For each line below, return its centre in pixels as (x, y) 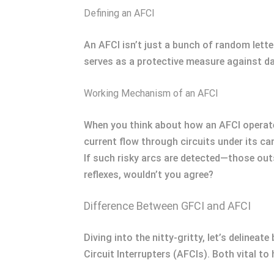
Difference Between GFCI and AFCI (167, 206)
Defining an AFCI (119, 13)
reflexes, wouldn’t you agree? (149, 175)
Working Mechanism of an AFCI (151, 93)
